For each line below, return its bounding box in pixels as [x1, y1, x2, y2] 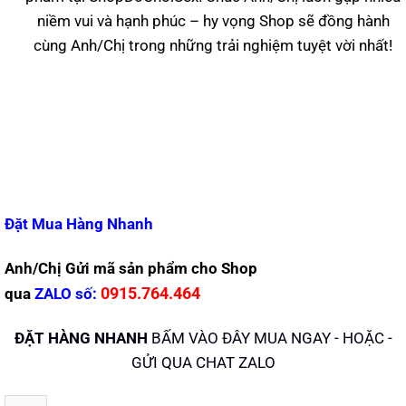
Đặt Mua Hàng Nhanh [5, 214, 153, 233]
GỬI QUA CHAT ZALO [130, 353, 275, 372]
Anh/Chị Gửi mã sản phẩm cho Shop [5, 258, 257, 277]
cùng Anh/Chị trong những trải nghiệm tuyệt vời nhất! [34, 35, 393, 54]
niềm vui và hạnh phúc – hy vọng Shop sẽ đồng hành [36, 11, 390, 30]
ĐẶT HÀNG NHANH [14, 329, 148, 348]
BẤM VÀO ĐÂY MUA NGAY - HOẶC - [150, 329, 392, 348]
